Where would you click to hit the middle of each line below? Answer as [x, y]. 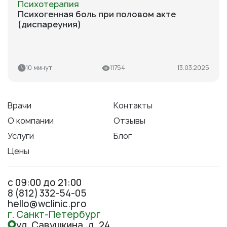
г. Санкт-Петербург [54, 215]
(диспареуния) [49, 24]
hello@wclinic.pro [47, 204]
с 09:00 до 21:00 [45, 183]
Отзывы [129, 121]
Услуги [21, 136]
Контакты [133, 105]
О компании [31, 121]
